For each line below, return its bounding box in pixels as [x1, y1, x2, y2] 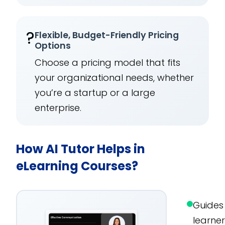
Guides [193, 199, 224, 212]
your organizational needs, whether [35, 71, 194, 84]
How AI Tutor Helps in [16, 141, 146, 158]
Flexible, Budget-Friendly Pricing [35, 29, 179, 42]
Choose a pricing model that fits [35, 56, 181, 69]
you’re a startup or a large [35, 86, 156, 99]
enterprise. [35, 101, 82, 115]
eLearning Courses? [16, 158, 139, 175]
